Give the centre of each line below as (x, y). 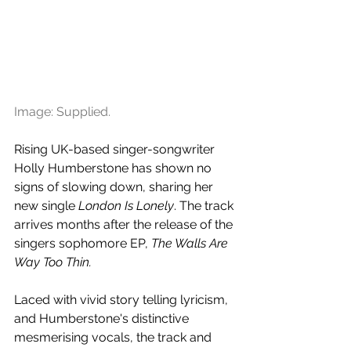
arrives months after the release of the (125, 224)
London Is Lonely (126, 205)
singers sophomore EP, (83, 243)
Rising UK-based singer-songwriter (116, 149)
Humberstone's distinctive (116, 318)
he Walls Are (195, 243)
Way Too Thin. (53, 262)
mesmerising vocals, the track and (114, 337)
